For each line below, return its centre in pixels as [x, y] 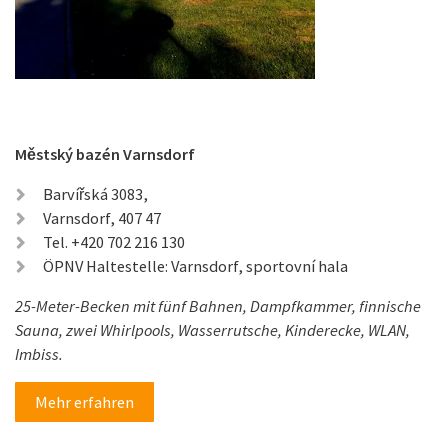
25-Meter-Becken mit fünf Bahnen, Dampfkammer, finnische [218, 305]
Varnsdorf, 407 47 [102, 217]
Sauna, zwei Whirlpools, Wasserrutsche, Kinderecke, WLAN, [212, 329]
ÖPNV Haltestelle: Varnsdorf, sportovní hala [195, 265]
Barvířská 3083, [95, 193]
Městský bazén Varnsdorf [105, 153]
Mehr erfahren [84, 401]
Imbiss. [39, 353]
